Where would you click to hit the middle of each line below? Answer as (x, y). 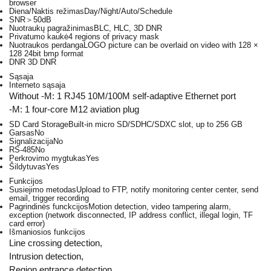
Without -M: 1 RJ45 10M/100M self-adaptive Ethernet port (122, 96)
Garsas (22, 133)
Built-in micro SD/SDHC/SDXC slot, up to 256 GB (155, 125)
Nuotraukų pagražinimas (51, 28)
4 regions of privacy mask (114, 36)
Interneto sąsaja (37, 85)
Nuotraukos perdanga (46, 45)
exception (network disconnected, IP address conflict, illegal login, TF (131, 215)
